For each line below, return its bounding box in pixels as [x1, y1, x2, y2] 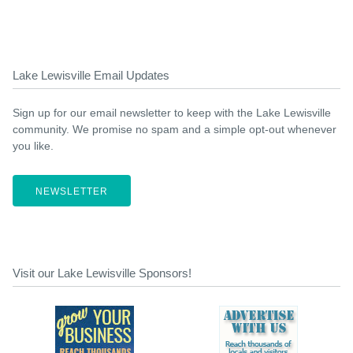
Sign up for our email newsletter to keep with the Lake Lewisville [13, 106, 331, 119]
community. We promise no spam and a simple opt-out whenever [13, 123, 336, 136]
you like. [13, 139, 54, 152]
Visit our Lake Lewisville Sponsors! [13, 266, 191, 280]
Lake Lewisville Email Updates [13, 69, 169, 82]
